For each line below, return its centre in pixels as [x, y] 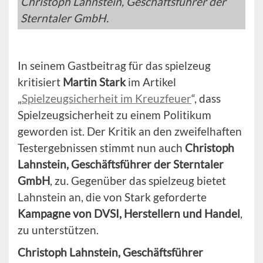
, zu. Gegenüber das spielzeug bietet [138, 181]
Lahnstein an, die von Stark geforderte [112, 197]
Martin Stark [94, 82]
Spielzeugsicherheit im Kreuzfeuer [107, 99]
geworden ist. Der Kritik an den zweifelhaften [130, 131]
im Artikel [151, 82]
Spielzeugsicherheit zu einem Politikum [114, 115]
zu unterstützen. [58, 230]
